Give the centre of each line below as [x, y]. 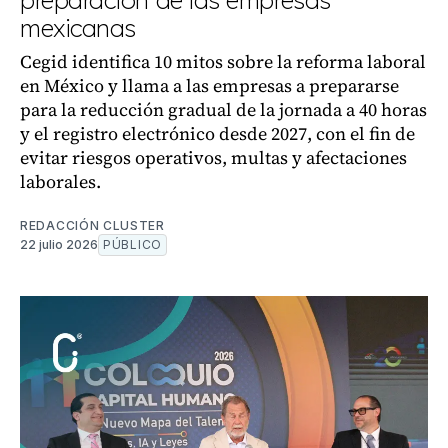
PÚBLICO [132, 244]
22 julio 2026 [59, 244]
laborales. [60, 181]
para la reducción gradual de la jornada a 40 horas [223, 109]
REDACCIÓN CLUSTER [92, 225]
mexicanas [78, 28]
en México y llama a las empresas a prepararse [209, 85]
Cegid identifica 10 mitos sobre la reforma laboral [223, 61]
